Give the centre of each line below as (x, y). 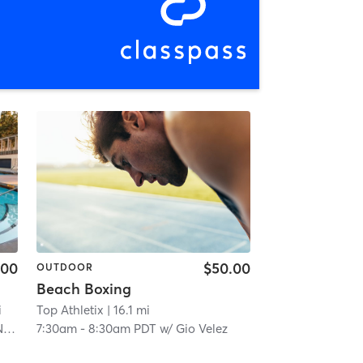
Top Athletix (70, 310)
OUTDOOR (64, 267)
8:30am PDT (122, 328)
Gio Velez (201, 328)
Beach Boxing (83, 288)
